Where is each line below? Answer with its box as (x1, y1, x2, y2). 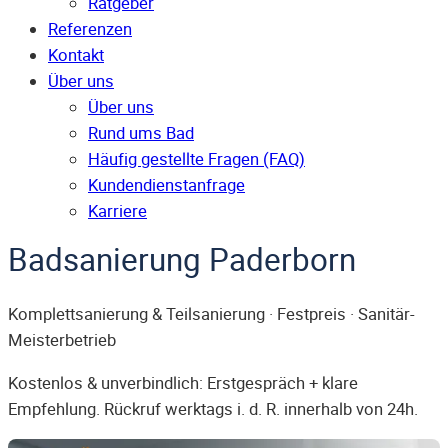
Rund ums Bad (88, 122, 194, 145)
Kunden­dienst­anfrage (88, 174, 245, 197)
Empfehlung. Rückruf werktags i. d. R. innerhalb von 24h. (8, 397, 418, 420)
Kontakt (48, 44, 104, 67)
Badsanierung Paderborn (8, 238, 356, 281)
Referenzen (48, 18, 132, 41)
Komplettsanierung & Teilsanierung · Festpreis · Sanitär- (8, 303, 415, 326)
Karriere (88, 200, 147, 223)
